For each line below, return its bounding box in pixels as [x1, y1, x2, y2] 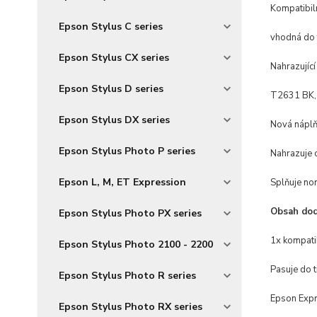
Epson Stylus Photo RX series [59, 300, 202, 313]
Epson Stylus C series [59, 20, 163, 33]
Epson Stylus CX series [59, 51, 169, 64]
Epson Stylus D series [59, 82, 163, 96]
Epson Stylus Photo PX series [59, 207, 202, 220]
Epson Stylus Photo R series [59, 269, 196, 282]
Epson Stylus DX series [59, 113, 170, 127]
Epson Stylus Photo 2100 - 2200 [59, 238, 213, 251]
